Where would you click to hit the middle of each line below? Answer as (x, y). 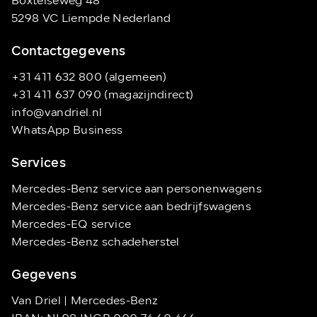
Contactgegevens (69, 52)
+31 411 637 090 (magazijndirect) (103, 96)
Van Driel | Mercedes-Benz (85, 302)
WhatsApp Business (67, 131)
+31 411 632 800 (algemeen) (89, 78)
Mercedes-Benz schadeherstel (96, 243)
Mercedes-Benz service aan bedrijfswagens (131, 208)
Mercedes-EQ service (71, 225)
